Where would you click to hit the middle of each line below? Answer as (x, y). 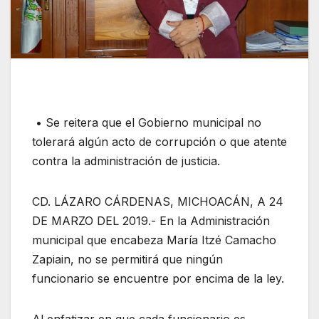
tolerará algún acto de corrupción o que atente (159, 141)
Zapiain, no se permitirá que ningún (127, 259)
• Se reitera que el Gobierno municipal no (147, 122)
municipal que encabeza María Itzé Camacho (154, 240)
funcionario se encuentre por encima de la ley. (158, 278)
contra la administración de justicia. (126, 161)
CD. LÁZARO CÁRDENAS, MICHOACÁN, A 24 (158, 201)
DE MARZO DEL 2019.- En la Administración (151, 220)
